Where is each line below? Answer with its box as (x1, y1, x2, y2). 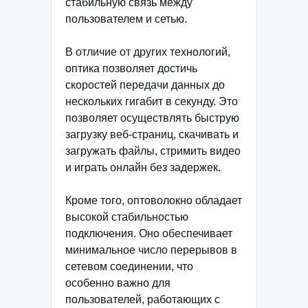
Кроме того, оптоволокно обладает (65, 194, 242, 206)
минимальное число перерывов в (65, 243, 237, 256)
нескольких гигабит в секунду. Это (65, 95, 238, 107)
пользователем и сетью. (65, 12, 187, 25)
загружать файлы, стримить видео (65, 144, 241, 157)
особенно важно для (65, 276, 170, 289)
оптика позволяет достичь (65, 62, 197, 74)
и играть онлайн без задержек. (65, 161, 221, 173)
